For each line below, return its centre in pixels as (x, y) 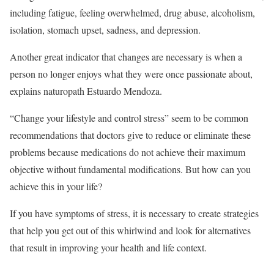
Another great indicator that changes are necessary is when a (126, 56)
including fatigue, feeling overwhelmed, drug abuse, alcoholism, (132, 12)
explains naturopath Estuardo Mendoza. (86, 91)
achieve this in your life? (56, 186)
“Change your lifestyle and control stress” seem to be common (129, 117)
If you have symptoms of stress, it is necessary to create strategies (134, 213)
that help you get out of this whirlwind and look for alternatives (130, 230)
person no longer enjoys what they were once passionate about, (131, 73)
